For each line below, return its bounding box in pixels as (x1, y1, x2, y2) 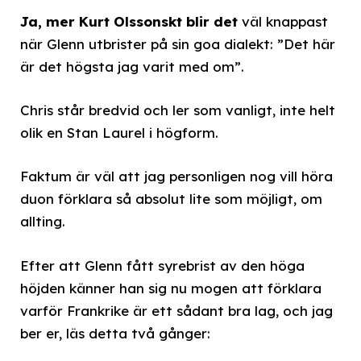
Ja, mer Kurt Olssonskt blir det (20, 13, 238, 30)
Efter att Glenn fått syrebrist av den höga (20, 256, 305, 274)
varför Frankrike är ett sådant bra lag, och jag (20, 301, 333, 319)
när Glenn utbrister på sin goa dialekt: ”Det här (20, 35, 335, 52)
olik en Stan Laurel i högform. (20, 124, 218, 142)
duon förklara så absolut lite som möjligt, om (20, 190, 322, 208)
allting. (20, 213, 65, 230)
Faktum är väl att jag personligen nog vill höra (20, 168, 333, 185)
